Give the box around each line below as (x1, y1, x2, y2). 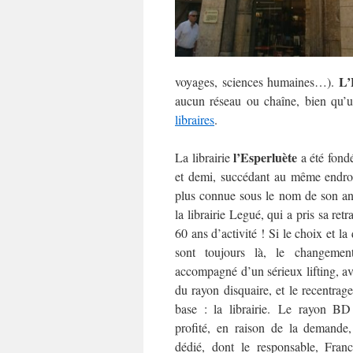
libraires (175, 111, 214, 128)
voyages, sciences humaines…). (175, 73, 340, 90)
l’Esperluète (233, 148, 298, 166)
